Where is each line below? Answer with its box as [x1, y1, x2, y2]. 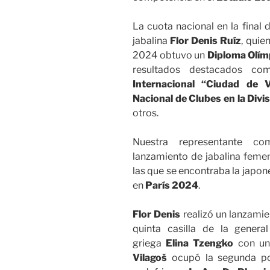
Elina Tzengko [166, 237, 234, 250]
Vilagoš [133, 252, 167, 264]
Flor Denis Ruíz [170, 35, 242, 47]
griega [133, 237, 166, 250]
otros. [133, 107, 159, 119]
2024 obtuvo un [133, 49, 206, 61]
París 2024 [145, 180, 198, 192]
